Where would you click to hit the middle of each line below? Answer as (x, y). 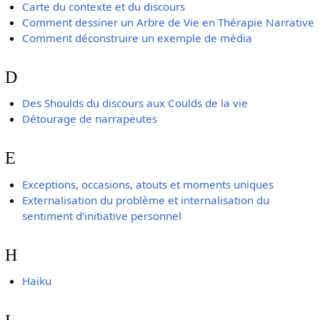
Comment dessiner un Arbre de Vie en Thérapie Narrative (169, 22)
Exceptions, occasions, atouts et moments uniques (148, 184)
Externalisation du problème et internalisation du (146, 200)
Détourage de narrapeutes (90, 119)
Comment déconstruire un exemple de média (137, 37)
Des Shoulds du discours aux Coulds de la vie (135, 103)
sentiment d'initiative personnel (102, 215)
